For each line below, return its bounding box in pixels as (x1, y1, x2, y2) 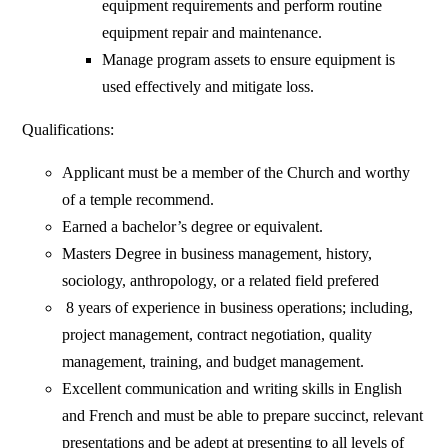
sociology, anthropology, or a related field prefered (62, 272, 380, 290)
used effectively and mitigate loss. (102, 78, 315, 96)
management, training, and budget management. (62, 353, 365, 371)
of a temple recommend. (62, 191, 215, 209)
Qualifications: (22, 121, 115, 139)
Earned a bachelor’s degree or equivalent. (62, 218, 324, 236)
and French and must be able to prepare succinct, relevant (62, 407, 424, 425)
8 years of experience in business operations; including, (62, 299, 414, 317)
